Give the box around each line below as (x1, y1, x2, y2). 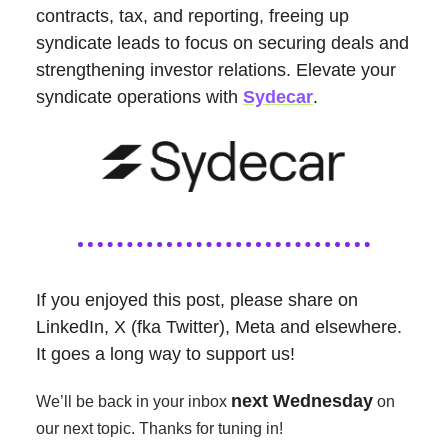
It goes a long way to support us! (36, 344, 295, 365)
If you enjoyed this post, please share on (36, 290, 358, 311)
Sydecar (243, 87, 313, 108)
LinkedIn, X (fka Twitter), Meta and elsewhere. (36, 317, 402, 338)
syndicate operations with (36, 87, 243, 108)
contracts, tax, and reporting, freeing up (36, 6, 349, 27)
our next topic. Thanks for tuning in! (36, 420, 283, 438)
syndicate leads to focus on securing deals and (36, 33, 409, 54)
